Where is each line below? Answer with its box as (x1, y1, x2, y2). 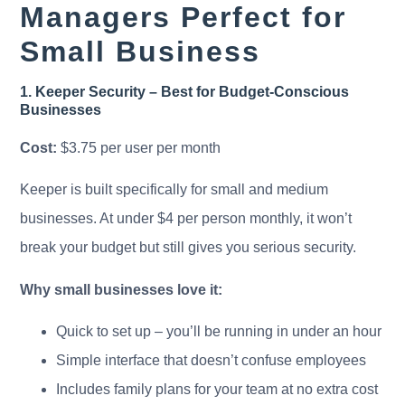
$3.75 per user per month (57, 139, 221, 155)
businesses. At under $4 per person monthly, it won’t (20, 211, 353, 227)
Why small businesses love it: (20, 281, 223, 297)
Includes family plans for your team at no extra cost (56, 381, 379, 397)
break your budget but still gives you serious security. (20, 240, 357, 256)
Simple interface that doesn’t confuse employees (56, 352, 367, 368)
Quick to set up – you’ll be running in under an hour (56, 323, 382, 339)
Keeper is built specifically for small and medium (20, 182, 329, 198)
